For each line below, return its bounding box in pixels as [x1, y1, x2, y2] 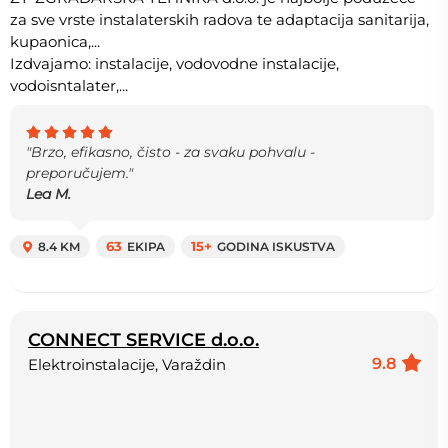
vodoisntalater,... [10, 76, 128, 96]
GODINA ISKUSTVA [217, 239, 335, 255]
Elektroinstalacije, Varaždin [28, 355, 226, 375]
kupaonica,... [10, 32, 100, 52]
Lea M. [26, 185, 71, 204]
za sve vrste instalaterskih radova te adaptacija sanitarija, [10, 10, 429, 30]
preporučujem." [26, 164, 133, 183]
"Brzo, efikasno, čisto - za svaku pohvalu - [26, 143, 315, 162]
